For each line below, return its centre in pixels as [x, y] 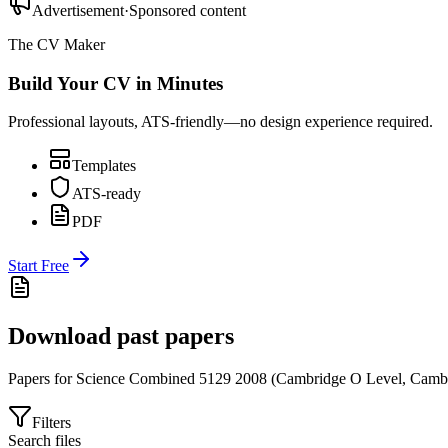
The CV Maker [56, 44]
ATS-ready [106, 194]
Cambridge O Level [339, 379]
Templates [104, 166]
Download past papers [121, 336]
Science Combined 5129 [153, 379]
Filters [51, 423]
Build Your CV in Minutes [115, 83]
